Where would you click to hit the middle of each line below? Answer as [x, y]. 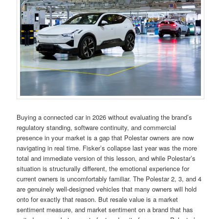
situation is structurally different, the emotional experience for [103, 168]
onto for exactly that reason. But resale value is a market [98, 199]
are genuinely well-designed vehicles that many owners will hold [107, 189]
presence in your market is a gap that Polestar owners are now [105, 137]
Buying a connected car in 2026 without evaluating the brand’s [105, 117]
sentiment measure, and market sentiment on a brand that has [105, 209]
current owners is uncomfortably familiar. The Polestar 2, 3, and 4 [109, 178]
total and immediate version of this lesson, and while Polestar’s [106, 158]
